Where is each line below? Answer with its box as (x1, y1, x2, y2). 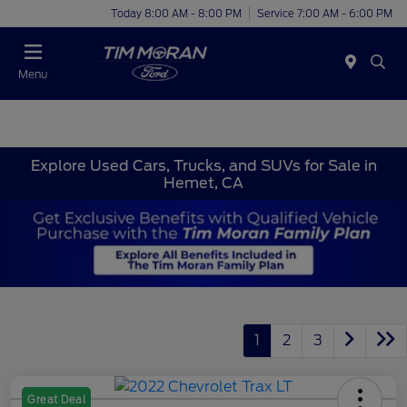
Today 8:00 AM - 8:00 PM (111, 6, 242, 20)
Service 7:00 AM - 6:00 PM (257, 6, 392, 20)
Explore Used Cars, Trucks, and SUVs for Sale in (30, 156, 377, 174)
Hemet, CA (164, 174, 243, 192)
